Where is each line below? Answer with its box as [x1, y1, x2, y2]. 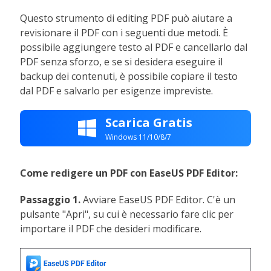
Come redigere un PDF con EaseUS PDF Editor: [20, 166, 238, 180]
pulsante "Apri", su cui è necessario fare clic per [20, 207, 234, 221]
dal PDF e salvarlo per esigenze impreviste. [20, 84, 214, 97]
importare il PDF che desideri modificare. [20, 222, 202, 235]
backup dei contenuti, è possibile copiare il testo [20, 70, 238, 83]
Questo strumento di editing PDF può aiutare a [20, 11, 233, 25]
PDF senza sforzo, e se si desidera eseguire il [20, 55, 223, 68]
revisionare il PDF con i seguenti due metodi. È [20, 26, 229, 39]
